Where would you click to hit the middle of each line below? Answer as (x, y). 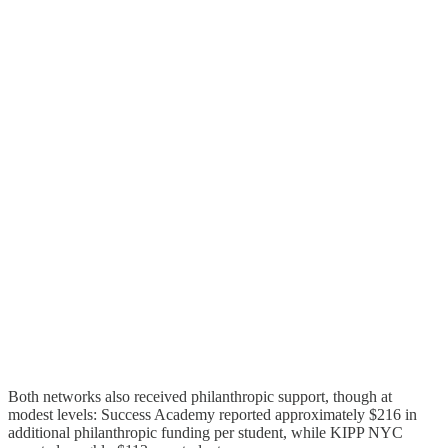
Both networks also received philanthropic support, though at (200, 396)
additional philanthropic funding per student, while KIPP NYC (205, 432)
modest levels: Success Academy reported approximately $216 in (212, 414)
